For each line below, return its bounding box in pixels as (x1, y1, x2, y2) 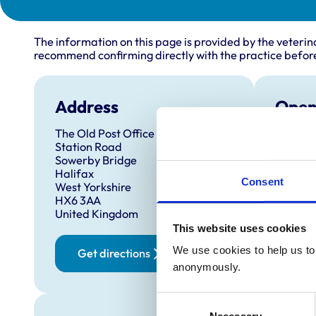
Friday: (275, 209, 315, 224)
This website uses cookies (172, 221, 306, 234)
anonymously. (172, 260, 241, 273)
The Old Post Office (54, 126, 154, 141)
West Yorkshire (54, 180, 131, 195)
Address (54, 96, 119, 118)
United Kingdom (54, 207, 138, 221)
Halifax (54, 166, 94, 181)
